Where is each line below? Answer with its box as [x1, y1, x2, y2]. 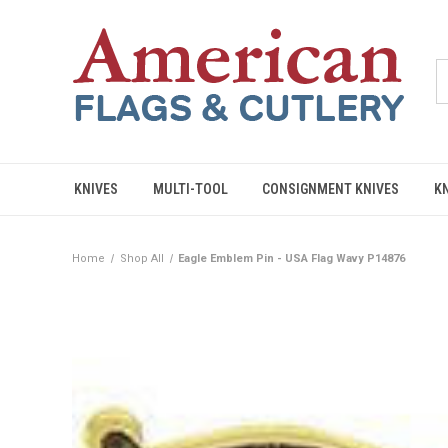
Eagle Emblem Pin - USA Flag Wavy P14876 [178, 252, 406, 265]
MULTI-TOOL [152, 181, 228, 197]
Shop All [119, 252, 164, 265]
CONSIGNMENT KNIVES [262, 181, 400, 197]
